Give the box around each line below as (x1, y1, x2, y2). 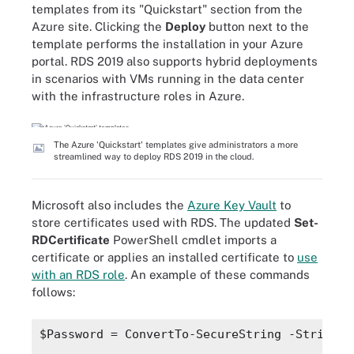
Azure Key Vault (187, 198, 277, 212)
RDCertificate (32, 233, 110, 247)
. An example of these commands (125, 268, 310, 281)
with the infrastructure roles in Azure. (32, 89, 244, 103)
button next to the (205, 20, 309, 33)
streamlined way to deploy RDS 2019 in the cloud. (54, 151, 254, 161)
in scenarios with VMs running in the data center (32, 72, 304, 85)
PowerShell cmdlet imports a (110, 233, 277, 247)
